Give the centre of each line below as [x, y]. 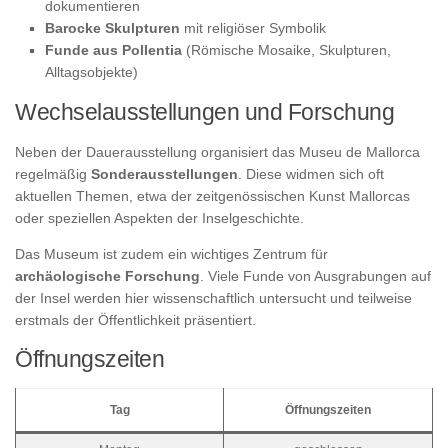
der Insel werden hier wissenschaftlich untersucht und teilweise [213, 297]
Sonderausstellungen [164, 173]
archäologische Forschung [107, 275]
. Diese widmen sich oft [311, 173]
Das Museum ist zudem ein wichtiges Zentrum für [171, 253]
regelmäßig [53, 173]
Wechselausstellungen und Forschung [204, 111]
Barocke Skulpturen [112, 27]
